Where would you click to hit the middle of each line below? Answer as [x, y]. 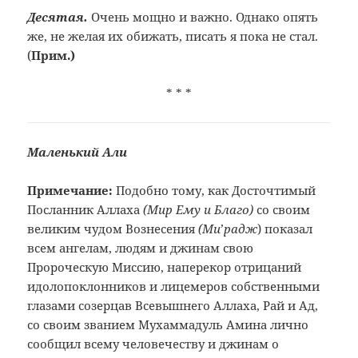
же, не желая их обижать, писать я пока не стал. [173, 36]
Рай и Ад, [291, 306]
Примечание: [72, 191]
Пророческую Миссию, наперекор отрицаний [165, 267]
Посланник [62, 210]
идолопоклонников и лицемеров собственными [174, 286]
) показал [285, 229]
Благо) [234, 210]
